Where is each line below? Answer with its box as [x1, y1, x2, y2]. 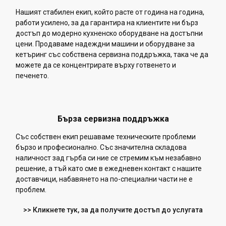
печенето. [16, 71, 49, 80]
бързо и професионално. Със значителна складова [16, 143, 187, 151]
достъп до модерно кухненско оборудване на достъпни [16, 29, 203, 37]
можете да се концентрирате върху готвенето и [16, 61, 176, 69]
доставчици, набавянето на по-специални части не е [16, 175, 193, 183]
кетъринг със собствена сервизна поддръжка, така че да [16, 50, 208, 59]
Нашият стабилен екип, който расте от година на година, [16, 8, 204, 16]
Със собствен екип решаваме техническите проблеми [16, 132, 196, 141]
